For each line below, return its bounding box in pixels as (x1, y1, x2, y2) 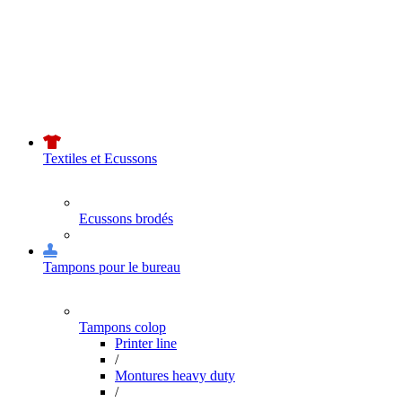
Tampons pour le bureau (43, 259, 180, 275)
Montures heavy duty (115, 368, 235, 383)
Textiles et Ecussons (43, 151, 157, 166)
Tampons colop (79, 319, 166, 335)
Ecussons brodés (79, 211, 173, 226)
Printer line (115, 336, 177, 351)
